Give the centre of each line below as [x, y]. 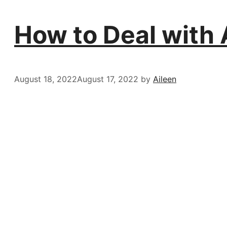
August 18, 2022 [46, 79]
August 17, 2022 [108, 79]
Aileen [165, 79]
